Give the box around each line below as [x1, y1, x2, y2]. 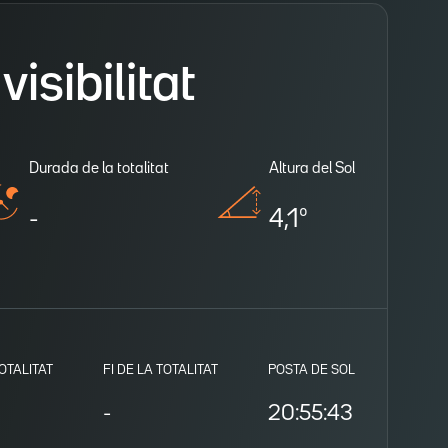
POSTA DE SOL [268, 363, 355, 376]
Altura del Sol [269, 161, 355, 176]
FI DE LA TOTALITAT [103, 363, 218, 376]
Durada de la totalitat [29, 161, 169, 176]
